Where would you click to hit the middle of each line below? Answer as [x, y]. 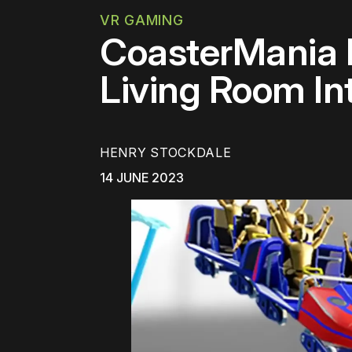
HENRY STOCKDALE [166, 153]
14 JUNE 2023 [142, 178]
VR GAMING [142, 20]
